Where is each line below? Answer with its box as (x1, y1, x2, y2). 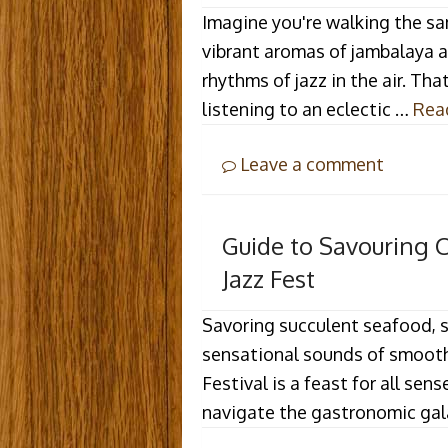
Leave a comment (236, 152, 384, 175)
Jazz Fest (222, 263, 315, 295)
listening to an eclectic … (202, 97, 413, 120)
